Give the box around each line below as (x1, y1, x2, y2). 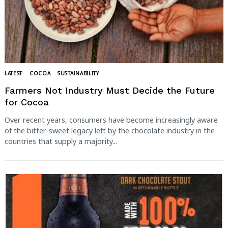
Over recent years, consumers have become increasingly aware (5, 115, 218, 125)
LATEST (5, 70, 23, 77)
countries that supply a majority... (5, 136, 117, 147)
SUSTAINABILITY (58, 70, 99, 77)
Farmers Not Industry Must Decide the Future (5, 84, 215, 96)
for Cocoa (5, 96, 49, 107)
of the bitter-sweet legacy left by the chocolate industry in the (5, 126, 215, 136)
